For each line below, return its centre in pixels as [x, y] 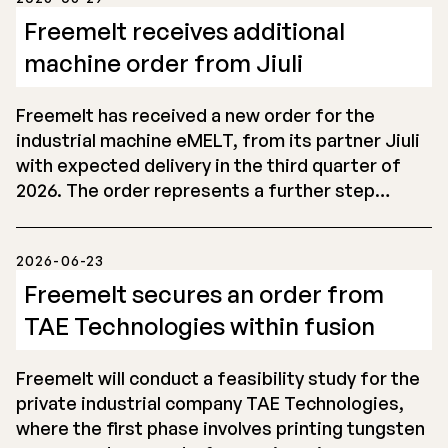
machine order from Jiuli [163, 63]
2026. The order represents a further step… [203, 190]
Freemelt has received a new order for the [195, 115]
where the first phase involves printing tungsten [220, 428]
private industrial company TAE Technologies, [210, 403]
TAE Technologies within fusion [199, 326]
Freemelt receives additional [184, 31]
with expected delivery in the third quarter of [208, 165]
